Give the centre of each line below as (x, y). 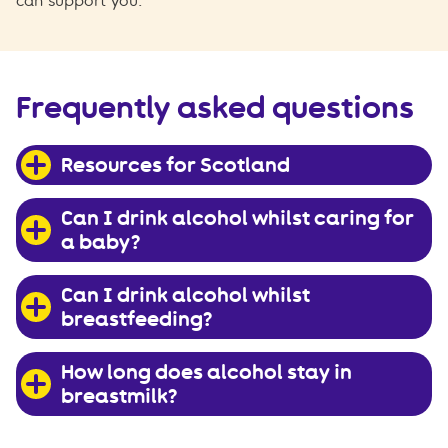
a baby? (100, 242)
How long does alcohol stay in (206, 372)
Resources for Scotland (175, 165)
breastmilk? (119, 396)
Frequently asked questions (215, 108)
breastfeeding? (136, 319)
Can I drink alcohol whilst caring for (237, 218)
